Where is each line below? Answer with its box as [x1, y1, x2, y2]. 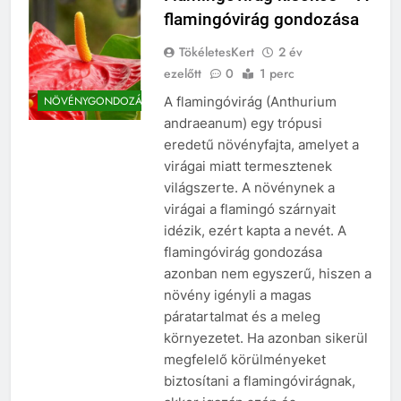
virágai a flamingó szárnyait [163, 200, 336, 218]
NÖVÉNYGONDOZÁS [44, 93, 149, 110]
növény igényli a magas [163, 286, 311, 303]
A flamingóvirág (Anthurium [163, 92, 337, 110]
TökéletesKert [178, 42, 254, 61]
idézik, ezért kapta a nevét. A [163, 221, 346, 239]
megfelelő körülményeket [163, 350, 326, 368]
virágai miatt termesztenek [163, 157, 332, 175]
